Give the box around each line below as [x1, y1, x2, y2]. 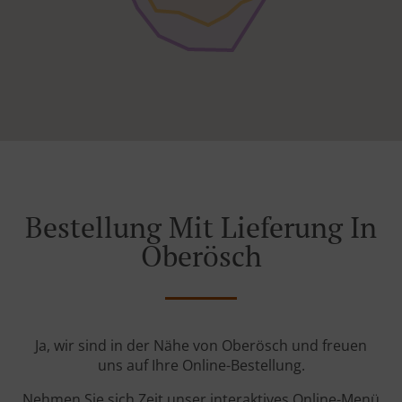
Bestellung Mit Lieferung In [25, 208, 377, 247]
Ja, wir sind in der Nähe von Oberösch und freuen [35, 336, 367, 356]
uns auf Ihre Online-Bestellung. [97, 355, 305, 376]
